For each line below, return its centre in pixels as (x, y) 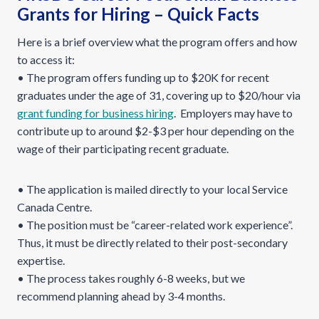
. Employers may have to (233, 113)
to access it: (46, 59)
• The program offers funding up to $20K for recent (143, 77)
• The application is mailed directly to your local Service (152, 189)
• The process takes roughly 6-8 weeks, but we (131, 278)
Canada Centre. (54, 207)
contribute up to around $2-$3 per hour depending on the (156, 131)
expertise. (41, 260)
